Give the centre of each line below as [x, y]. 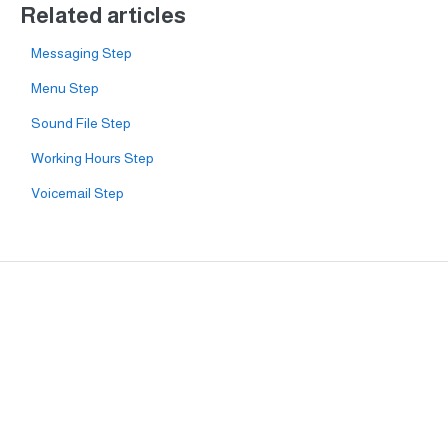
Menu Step [64, 87]
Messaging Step [81, 52]
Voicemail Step [77, 192]
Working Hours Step [92, 157]
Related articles [102, 15]
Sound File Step [80, 122]
